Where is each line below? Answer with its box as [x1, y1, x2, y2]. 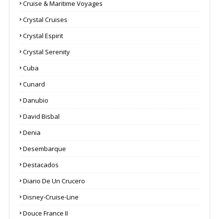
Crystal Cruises [23, 15, 67, 24]
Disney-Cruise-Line [23, 192, 79, 201]
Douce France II [23, 208, 68, 218]
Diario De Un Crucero [23, 176, 85, 185]
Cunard [23, 79, 45, 88]
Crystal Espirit [23, 31, 63, 40]
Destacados [23, 160, 59, 169]
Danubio [23, 95, 48, 105]
